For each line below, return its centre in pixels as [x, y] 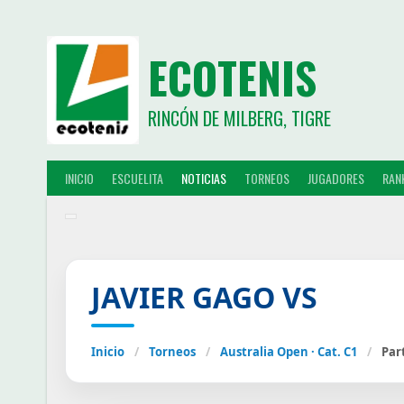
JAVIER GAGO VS [204, 297]
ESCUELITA [138, 178]
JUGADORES [336, 178]
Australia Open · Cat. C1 [289, 351]
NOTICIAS [204, 178]
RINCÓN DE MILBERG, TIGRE [239, 118]
